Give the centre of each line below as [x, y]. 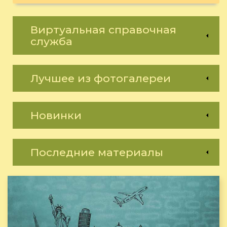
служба [51, 42]
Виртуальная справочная [103, 30]
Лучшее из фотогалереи [101, 79]
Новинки [56, 116]
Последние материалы [97, 153]
